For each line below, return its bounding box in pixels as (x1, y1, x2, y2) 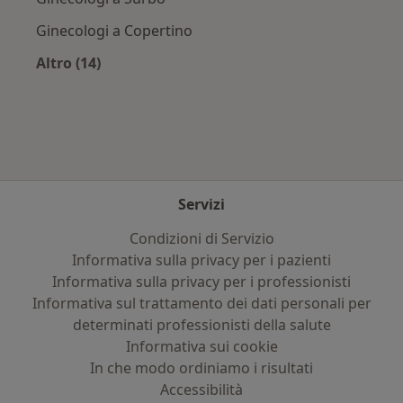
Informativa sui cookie (125, 336, 278, 356)
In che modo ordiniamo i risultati (90, 358, 313, 378)
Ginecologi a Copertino (36, 20, 193, 40)
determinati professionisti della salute (72, 315, 331, 335)
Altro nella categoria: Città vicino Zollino (67, 73, 358, 94)
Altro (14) (36, 52, 101, 73)
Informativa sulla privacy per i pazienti (72, 250, 331, 270)
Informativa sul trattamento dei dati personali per (31, 293, 372, 313)
